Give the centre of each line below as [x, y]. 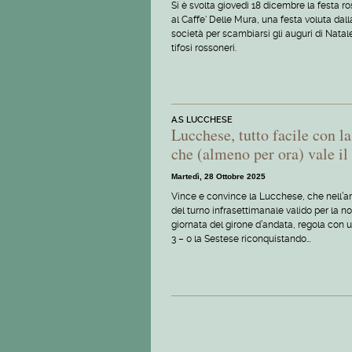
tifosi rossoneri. [204, 48]
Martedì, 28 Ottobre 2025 [218, 177]
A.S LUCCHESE [202, 120]
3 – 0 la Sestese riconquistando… [241, 239]
